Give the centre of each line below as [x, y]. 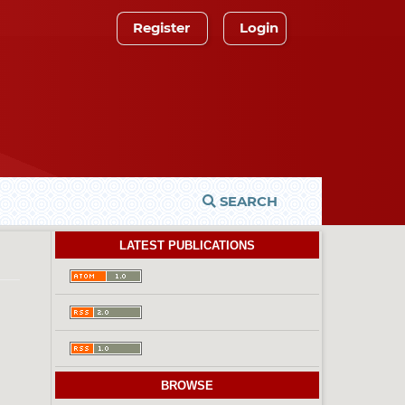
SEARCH [246, 202]
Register [161, 28]
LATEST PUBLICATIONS [187, 246]
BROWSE [187, 386]
